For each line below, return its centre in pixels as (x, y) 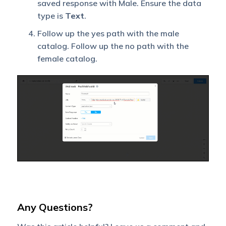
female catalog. (67, 58)
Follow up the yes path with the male (108, 33)
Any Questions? (55, 207)
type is (51, 15)
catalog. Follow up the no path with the (113, 46)
